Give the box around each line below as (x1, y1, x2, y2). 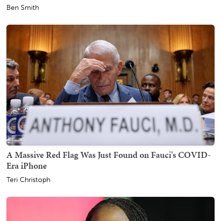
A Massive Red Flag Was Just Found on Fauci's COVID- (6, 148, 211, 161)
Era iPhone (6, 159, 47, 172)
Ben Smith (6, 3, 39, 12)
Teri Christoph (6, 175, 50, 184)
